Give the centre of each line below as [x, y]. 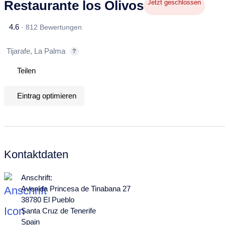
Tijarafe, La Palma [36, 51]
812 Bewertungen [54, 27]
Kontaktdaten [36, 154]
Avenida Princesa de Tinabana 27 [76, 189]
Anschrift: [37, 178]
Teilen [26, 71]
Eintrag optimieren [47, 96]
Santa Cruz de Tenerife [59, 211]
